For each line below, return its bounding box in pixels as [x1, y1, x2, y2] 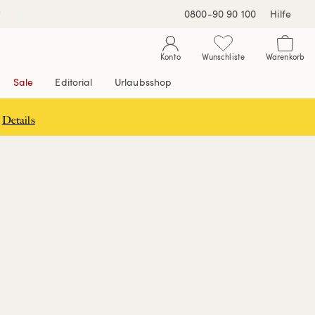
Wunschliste [201, 51, 245, 62]
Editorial [55, 75, 93, 89]
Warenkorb [266, 51, 304, 62]
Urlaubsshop [114, 75, 172, 89]
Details [1, 114, 35, 127]
